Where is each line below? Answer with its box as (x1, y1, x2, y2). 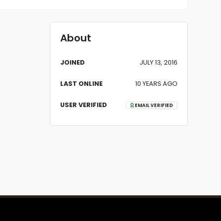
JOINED (60, 58, 85, 67)
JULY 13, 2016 (140, 58, 178, 67)
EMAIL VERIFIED (134, 102, 173, 109)
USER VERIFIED (60, 101, 107, 109)
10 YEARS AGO (135, 79, 178, 88)
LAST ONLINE (60, 79, 103, 88)
